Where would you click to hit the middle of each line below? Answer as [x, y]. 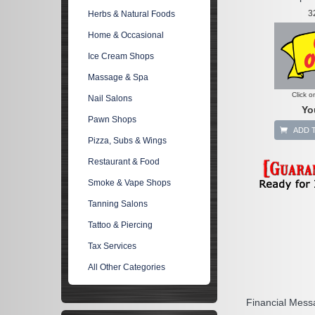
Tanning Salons [118, 204]
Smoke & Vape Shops [130, 183]
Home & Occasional [126, 35]
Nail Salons [110, 98]
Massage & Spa [118, 77]
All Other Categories [127, 267]
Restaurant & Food [124, 162]
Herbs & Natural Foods [132, 14]
